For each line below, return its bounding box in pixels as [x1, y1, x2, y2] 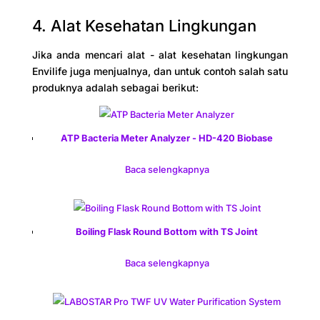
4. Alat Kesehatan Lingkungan [31, 16, 256, 36]
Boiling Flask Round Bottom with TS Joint [76, 226, 259, 238]
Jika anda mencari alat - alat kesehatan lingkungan [31, 49, 289, 61]
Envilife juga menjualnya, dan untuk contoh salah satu [31, 65, 289, 78]
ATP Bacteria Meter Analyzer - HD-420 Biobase [61, 133, 274, 144]
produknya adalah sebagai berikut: [31, 81, 199, 94]
